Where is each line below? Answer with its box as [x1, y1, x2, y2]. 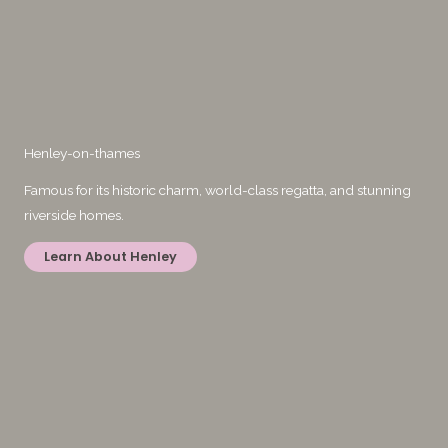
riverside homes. [24, 207, 124, 224]
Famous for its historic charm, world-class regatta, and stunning [24, 182, 411, 199]
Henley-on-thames [24, 145, 140, 162]
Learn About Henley [44, 248, 177, 265]
